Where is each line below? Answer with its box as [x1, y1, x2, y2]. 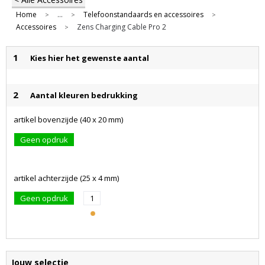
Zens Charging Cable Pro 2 [76, 22, 166, 33]
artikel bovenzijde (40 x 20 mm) [14, 114, 123, 125]
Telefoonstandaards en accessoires [83, 9, 203, 20]
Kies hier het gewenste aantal [30, 53, 149, 64]
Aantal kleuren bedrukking [30, 90, 138, 101]
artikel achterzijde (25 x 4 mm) [14, 173, 119, 184]
